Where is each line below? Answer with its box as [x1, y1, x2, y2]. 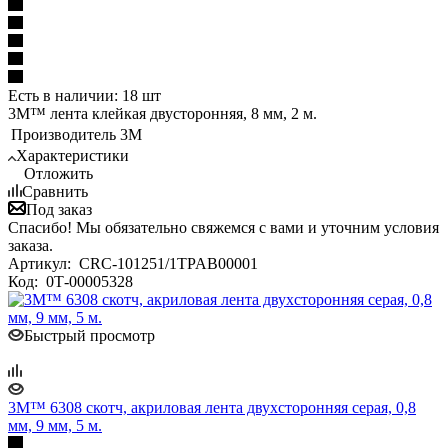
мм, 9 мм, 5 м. [8, 416, 102, 434]
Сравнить [22, 182, 88, 200]
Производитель [11, 125, 116, 143]
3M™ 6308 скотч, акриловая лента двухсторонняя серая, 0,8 [8, 398, 416, 416]
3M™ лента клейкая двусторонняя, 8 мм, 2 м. [8, 104, 317, 122]
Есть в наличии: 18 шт [8, 86, 161, 104]
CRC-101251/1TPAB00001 [79, 254, 258, 272]
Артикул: [8, 254, 75, 272]
